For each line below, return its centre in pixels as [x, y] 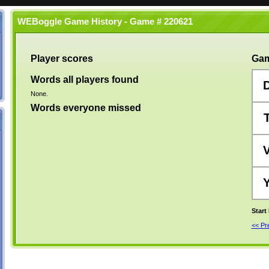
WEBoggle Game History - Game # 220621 [102, 22]
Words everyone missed [86, 108]
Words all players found [84, 80]
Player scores [62, 59]
